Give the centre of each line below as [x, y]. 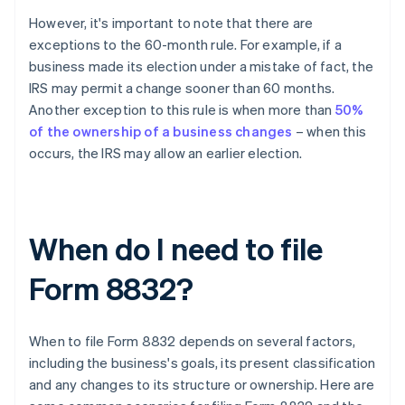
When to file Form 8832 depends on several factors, [193, 340]
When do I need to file [176, 248]
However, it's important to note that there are [171, 22]
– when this [330, 131]
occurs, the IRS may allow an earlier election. [166, 152]
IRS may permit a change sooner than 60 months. [182, 87]
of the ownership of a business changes [161, 131]
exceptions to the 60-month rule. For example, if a [186, 44]
